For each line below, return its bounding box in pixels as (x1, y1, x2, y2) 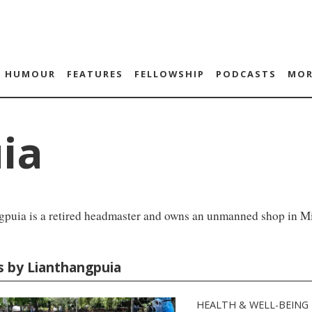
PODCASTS (215, 68, 276, 80)
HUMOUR (4, 68, 56, 80)
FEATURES (66, 68, 123, 80)
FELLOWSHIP (134, 68, 205, 80)
